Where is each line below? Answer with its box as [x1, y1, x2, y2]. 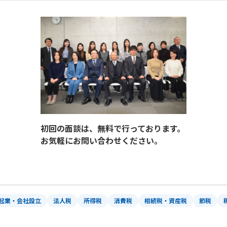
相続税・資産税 [144, 196, 187, 205]
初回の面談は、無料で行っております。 [41, 122, 185, 135]
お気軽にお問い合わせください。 [41, 134, 162, 147]
